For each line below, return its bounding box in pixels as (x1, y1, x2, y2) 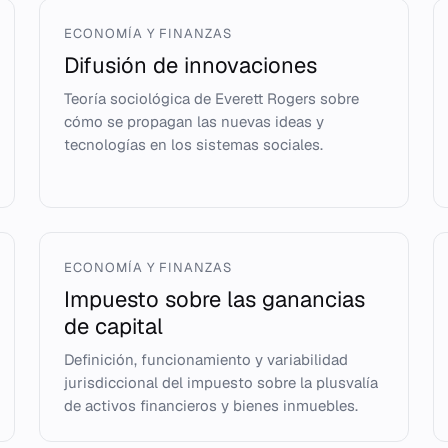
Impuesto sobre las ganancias (63, 285, 365, 313)
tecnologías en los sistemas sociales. (63, 135, 323, 154)
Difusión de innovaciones (63, 51, 317, 79)
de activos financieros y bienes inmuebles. (63, 396, 358, 415)
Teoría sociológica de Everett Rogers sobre (63, 89, 359, 108)
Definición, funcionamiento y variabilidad (63, 350, 348, 369)
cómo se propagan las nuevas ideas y (63, 112, 324, 131)
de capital (63, 312, 163, 340)
